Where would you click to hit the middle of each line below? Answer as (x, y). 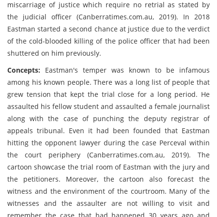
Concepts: (26, 70)
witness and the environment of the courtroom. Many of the (108, 191)
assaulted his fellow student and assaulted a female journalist (108, 106)
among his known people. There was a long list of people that (108, 82)
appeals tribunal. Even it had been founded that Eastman (108, 131)
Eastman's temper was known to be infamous (127, 70)
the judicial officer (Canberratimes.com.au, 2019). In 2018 (108, 17)
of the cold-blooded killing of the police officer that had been (108, 41)
